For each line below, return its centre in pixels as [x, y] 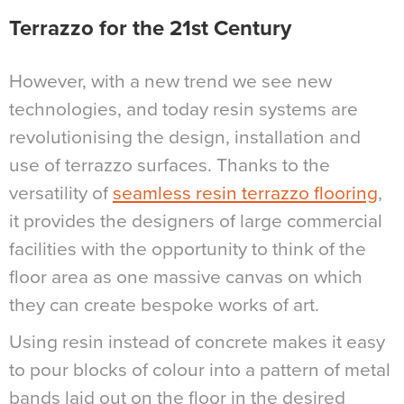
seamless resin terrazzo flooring [245, 193]
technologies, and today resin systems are [184, 109]
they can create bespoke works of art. [164, 305]
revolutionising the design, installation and [185, 137]
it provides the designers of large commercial [196, 221]
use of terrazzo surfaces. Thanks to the [170, 165]
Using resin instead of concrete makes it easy [197, 342]
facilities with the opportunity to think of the [188, 249]
